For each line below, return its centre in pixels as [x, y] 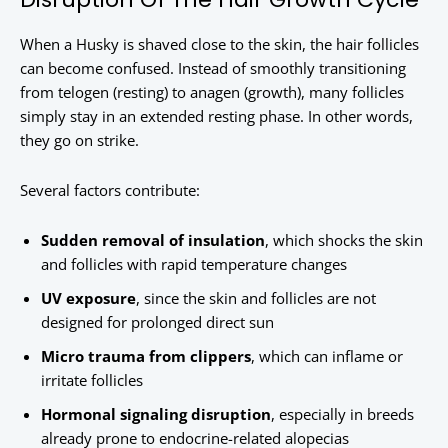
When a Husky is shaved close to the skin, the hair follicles [219, 44]
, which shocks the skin [344, 240]
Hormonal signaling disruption [156, 414]
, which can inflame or [327, 356]
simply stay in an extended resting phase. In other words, [216, 116]
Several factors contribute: [110, 190]
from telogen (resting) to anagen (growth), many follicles [212, 92]
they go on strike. [79, 140]
